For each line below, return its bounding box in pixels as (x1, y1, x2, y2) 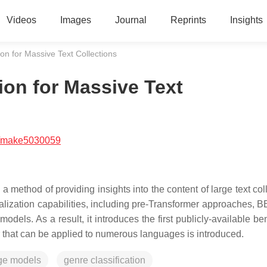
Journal (114, 15, 147, 25)
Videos (6, 15, 36, 25)
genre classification (64, 255, 145, 265)
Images (60, 15, 91, 25)
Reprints (170, 15, 206, 25)
